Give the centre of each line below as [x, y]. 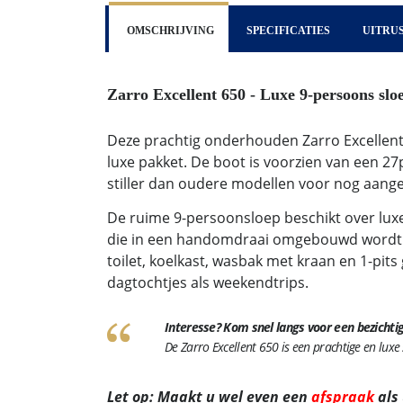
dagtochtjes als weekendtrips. [208, 282]
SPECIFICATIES [288, 31]
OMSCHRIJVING [170, 31]
